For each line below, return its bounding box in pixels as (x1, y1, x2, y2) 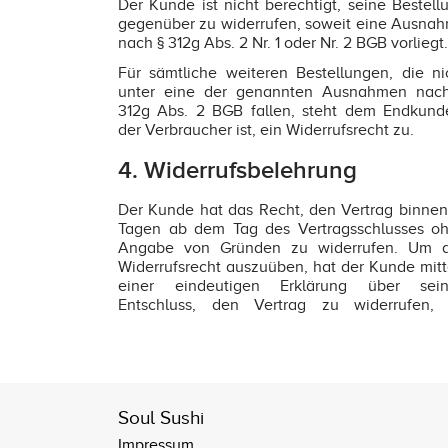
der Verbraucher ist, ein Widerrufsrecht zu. (118, 120, 414, 139)
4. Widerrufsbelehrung (118, 155, 357, 185)
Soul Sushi (118, 407, 204, 429)
